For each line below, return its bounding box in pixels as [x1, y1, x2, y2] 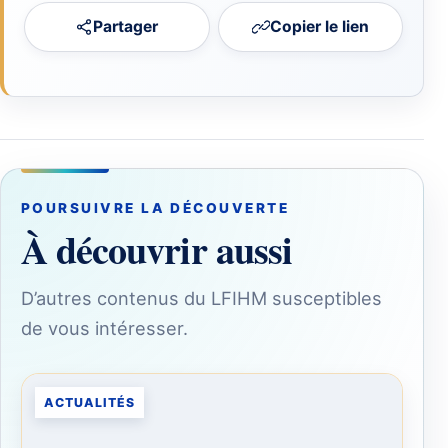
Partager [93, 17, 159, 37]
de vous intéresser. [21, 317, 188, 340]
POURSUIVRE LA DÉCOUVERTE [21, 200, 290, 217]
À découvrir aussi [21, 222, 292, 278]
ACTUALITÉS [44, 395, 135, 411]
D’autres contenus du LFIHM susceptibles [21, 287, 382, 310]
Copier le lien [269, 17, 369, 37]
